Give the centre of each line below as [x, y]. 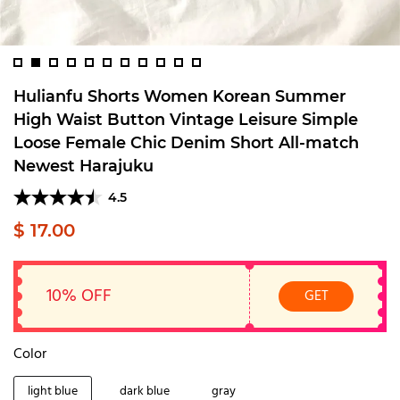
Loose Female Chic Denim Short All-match [186, 142]
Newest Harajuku [83, 166]
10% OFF [79, 296]
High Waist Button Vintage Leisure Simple [186, 119]
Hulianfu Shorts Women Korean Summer [179, 96]
